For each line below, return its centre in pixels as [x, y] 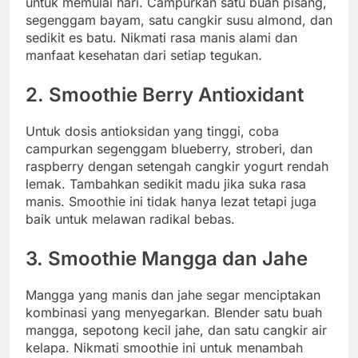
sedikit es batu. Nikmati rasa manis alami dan [161, 38]
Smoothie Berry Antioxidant [176, 95]
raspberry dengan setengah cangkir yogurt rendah [177, 167]
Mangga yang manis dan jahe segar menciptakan [173, 294]
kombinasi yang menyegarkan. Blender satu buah [174, 312]
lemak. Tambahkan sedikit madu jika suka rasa [166, 184]
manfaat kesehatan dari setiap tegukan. [144, 56]
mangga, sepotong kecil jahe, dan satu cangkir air [176, 330]
